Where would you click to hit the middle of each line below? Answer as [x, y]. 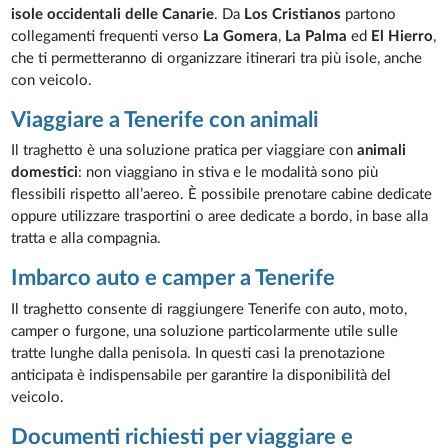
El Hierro [402, 36]
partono [369, 14]
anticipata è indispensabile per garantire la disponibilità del [201, 375]
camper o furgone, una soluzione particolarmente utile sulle [205, 331]
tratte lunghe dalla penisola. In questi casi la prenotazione [198, 353]
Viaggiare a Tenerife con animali [165, 119]
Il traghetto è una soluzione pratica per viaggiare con [184, 151]
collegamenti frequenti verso [107, 36]
